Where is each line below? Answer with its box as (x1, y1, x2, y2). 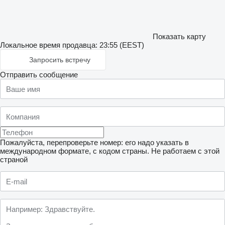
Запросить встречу (29, 56, 90, 64)
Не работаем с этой (151, 147, 219, 155)
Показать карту (153, 32, 206, 41)
